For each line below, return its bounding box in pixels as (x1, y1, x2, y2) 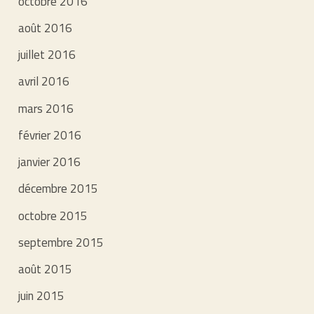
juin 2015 (18, 287, 65, 306)
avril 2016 (18, 72, 70, 91)
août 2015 (18, 260, 73, 279)
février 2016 (18, 125, 82, 144)
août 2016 (18, 18, 73, 37)
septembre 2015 (18, 233, 104, 252)
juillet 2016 (18, 46, 76, 64)
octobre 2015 (18, 206, 88, 225)
